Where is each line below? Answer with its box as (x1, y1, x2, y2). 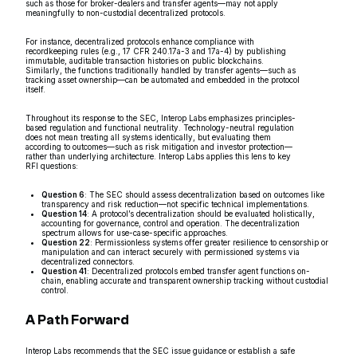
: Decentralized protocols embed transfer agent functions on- (87, 265, 310, 276)
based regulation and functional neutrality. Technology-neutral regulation (25, 122, 294, 132)
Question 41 (41, 265, 87, 276)
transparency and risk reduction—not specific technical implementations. (41, 198, 309, 209)
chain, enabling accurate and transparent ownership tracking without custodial (41, 275, 328, 285)
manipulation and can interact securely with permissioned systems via (41, 246, 300, 257)
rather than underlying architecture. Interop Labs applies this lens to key (25, 151, 291, 161)
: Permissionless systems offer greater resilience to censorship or (90, 237, 328, 247)
